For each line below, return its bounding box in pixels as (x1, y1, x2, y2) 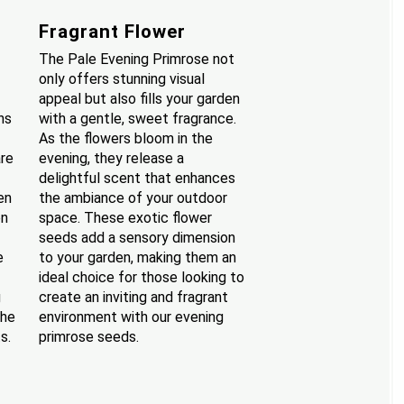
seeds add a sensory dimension (39, 228, 236, 246)
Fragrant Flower (39, 20, 187, 42)
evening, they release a (39, 149, 185, 167)
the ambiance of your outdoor (39, 188, 228, 207)
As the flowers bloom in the (39, 129, 214, 147)
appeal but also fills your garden (39, 89, 241, 107)
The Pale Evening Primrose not (39, 50, 235, 68)
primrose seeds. (39, 327, 140, 345)
